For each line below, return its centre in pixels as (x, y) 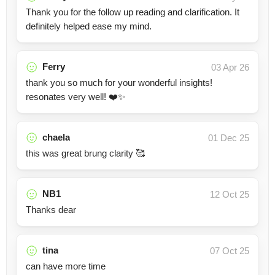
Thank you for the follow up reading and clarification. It (133, 12)
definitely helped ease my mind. (89, 26)
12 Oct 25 (230, 194)
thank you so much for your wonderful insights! (119, 83)
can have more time (66, 266)
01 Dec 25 (229, 138)
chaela (56, 137)
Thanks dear (51, 210)
